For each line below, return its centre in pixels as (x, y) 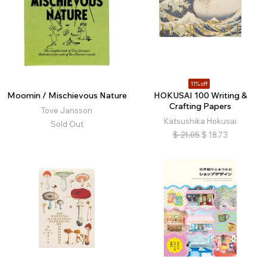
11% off (199, 84)
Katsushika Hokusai (200, 121)
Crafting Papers (200, 106)
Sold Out (67, 124)
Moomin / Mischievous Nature (67, 96)
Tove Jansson (67, 111)
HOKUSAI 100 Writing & (200, 96)
